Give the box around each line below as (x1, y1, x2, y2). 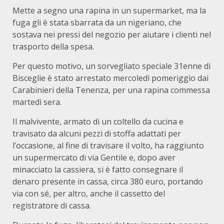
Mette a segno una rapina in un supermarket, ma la (12, 5, 206, 16)
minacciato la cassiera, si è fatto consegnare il (12, 164, 183, 175)
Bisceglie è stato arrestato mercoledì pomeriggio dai (12, 72, 208, 83)
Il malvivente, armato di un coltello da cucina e (12, 116, 183, 127)
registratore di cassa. (12, 200, 91, 211)
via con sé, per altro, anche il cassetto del (12, 188, 165, 199)
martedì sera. (12, 96, 61, 107)
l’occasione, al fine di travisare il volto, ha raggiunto (12, 140, 204, 151)
